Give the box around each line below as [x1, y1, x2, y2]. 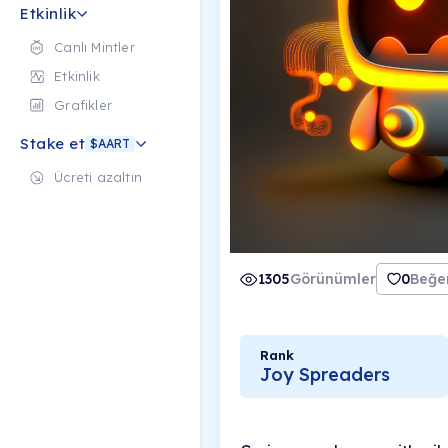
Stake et [20, 134, 85, 153]
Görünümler [290, 270, 376, 289]
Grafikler [54, 97, 113, 113]
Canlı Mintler [54, 39, 135, 55]
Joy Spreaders [260, 363, 390, 387]
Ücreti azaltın [54, 169, 143, 185]
